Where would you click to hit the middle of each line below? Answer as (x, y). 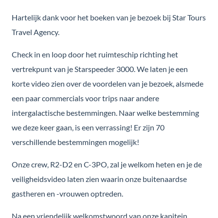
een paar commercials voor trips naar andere (85, 98)
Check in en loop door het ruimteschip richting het (95, 54)
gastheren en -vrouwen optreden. (67, 193)
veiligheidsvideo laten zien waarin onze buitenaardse (99, 179)
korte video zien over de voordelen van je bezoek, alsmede (108, 83)
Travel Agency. (36, 32)
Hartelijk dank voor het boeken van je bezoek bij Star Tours (109, 17)
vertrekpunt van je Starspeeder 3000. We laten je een (100, 69)
